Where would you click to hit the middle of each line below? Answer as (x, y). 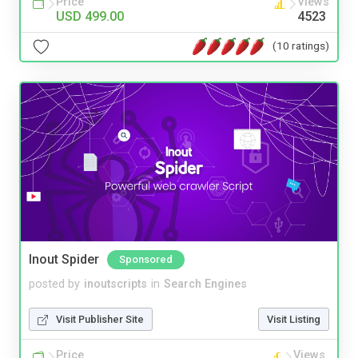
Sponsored (146, 259)
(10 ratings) (301, 46)
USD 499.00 (90, 16)
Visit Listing (294, 319)
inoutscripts (115, 284)
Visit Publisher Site (100, 319)
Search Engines (205, 284)
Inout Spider (64, 259)
